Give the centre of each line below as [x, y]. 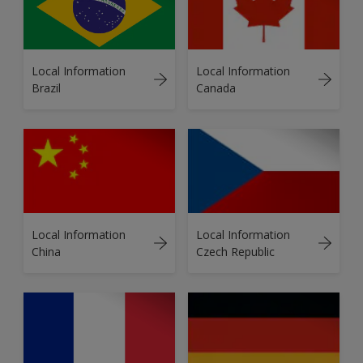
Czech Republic [235, 252]
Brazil [46, 88]
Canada [216, 88]
